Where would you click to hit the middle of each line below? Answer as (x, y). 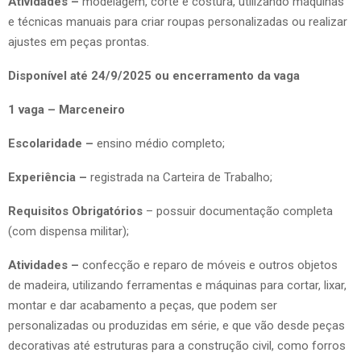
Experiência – (49, 177)
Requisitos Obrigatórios (77, 211)
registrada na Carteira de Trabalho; (181, 177)
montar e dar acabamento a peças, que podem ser (143, 305)
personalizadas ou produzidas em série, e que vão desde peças (176, 325)
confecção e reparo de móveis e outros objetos (210, 265)
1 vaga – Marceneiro (66, 109)
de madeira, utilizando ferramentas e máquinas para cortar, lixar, (177, 285)
